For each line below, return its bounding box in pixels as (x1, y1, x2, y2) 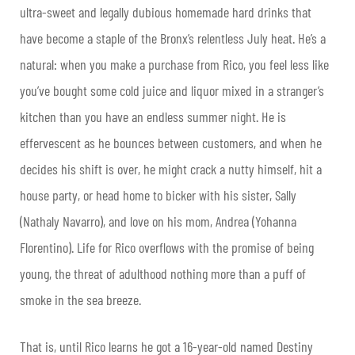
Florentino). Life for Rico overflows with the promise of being (20, 239, 314, 257)
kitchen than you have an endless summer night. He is (20, 108, 286, 126)
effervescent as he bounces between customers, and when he (20, 134, 322, 152)
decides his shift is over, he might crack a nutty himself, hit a (20, 160, 322, 178)
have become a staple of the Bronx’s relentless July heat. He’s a (20, 29, 326, 48)
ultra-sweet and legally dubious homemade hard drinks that (20, 3, 311, 21)
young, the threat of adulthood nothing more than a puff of (20, 265, 306, 283)
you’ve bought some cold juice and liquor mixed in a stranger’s (20, 82, 324, 100)
